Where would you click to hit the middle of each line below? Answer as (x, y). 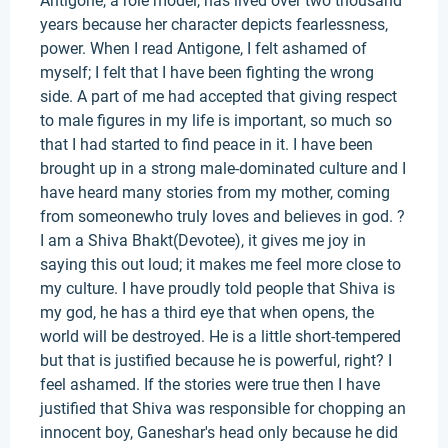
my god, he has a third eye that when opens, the (207, 312)
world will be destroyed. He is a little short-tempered (220, 336)
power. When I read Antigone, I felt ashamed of (203, 48)
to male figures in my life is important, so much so (216, 120)
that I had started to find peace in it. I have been (206, 144)
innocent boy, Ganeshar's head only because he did (219, 432)
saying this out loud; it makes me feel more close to (220, 264)
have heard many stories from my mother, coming (215, 192)
